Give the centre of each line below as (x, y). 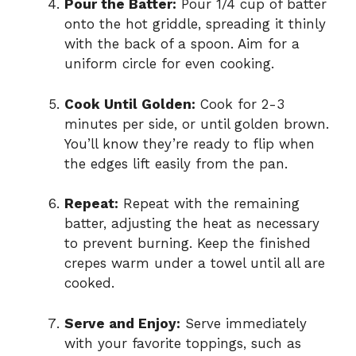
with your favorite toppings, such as (183, 343)
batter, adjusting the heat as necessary (192, 224)
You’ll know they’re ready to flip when (190, 143)
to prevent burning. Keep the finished (188, 244)
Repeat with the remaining (209, 204)
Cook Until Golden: (130, 104)
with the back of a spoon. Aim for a (182, 44)
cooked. (89, 283)
